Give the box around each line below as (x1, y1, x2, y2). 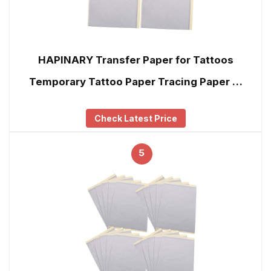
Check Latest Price (94, 113, 177, 124)
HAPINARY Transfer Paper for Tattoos (38, 53, 233, 66)
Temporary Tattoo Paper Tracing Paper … (28, 75, 243, 88)
